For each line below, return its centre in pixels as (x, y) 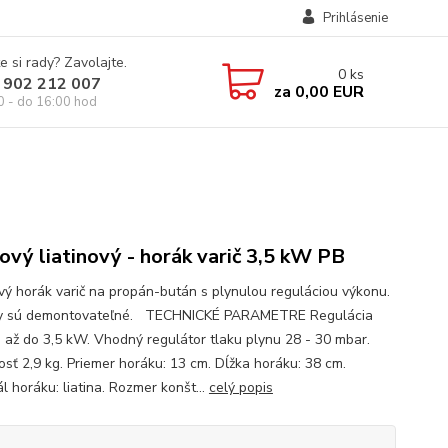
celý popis (240, 387)
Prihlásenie (355, 18)
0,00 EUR (327, 91)
